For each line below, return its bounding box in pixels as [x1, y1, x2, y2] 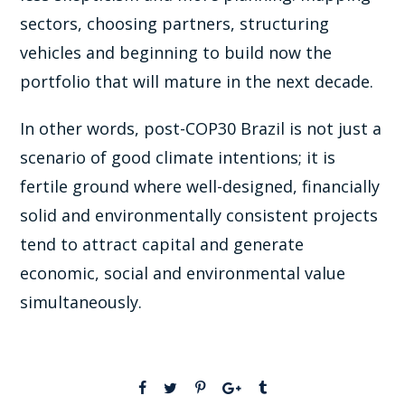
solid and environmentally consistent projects [20, 204, 379, 227]
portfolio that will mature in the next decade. [20, 71, 374, 93]
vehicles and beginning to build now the [20, 42, 333, 64]
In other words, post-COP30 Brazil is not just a [20, 118, 382, 140]
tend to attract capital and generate [20, 233, 305, 256]
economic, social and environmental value [20, 262, 346, 285]
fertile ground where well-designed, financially [20, 175, 381, 198]
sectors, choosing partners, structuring [20, 13, 330, 35]
